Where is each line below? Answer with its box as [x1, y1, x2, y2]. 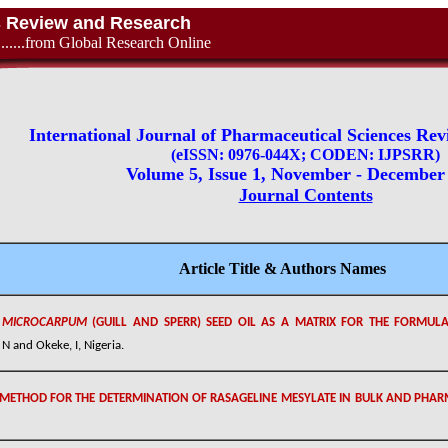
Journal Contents [238, 185, 373, 205]
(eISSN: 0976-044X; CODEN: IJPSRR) [171, 146, 440, 163]
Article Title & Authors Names [178, 260, 386, 277]
